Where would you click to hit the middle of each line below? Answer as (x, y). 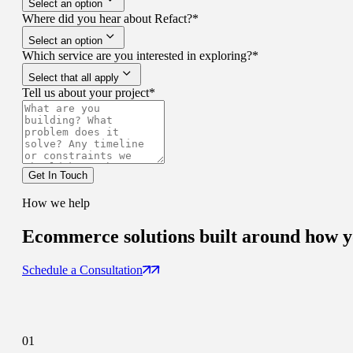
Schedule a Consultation (82, 270)
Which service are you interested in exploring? (137, 56)
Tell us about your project (85, 93)
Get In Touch (58, 176)
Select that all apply (74, 78)
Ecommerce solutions (111, 237)
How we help (56, 203)
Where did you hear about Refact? (107, 19)
